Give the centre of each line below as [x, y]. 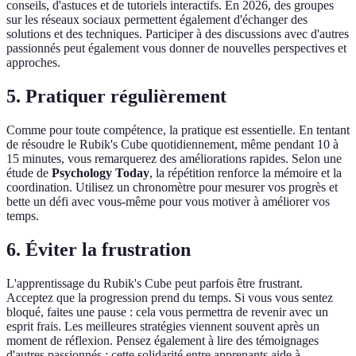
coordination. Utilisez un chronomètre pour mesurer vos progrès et [172, 188]
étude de [29, 173]
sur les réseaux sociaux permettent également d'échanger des [157, 20]
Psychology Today [101, 173]
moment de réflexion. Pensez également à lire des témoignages [163, 340]
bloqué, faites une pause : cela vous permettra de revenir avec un [167, 311]
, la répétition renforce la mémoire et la [246, 173]
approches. [33, 63]
